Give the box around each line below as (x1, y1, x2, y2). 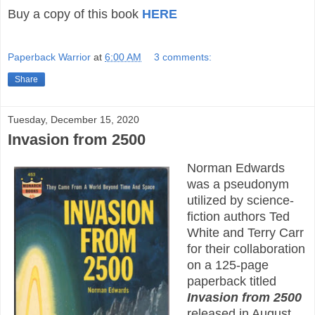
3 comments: (154, 51, 212, 63)
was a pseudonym (186, 176, 289, 191)
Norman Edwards (186, 160, 285, 175)
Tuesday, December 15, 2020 (8, 113, 139, 125)
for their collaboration (186, 241, 305, 256)
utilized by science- (186, 193, 294, 207)
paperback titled (186, 274, 276, 288)
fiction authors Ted (186, 209, 290, 224)
